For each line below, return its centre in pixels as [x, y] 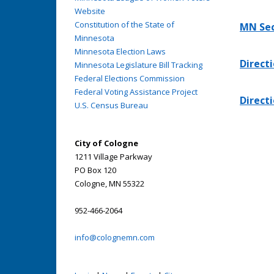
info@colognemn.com [115, 237]
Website [90, 11]
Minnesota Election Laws [120, 51]
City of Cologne [106, 143]
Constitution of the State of [124, 24]
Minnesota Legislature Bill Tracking [139, 65]
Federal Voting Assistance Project [136, 91]
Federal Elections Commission [130, 78]
